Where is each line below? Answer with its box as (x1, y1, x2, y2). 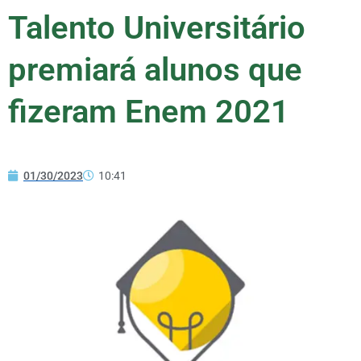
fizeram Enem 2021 (8, 92, 289, 131)
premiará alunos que (8, 50, 302, 89)
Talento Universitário (8, 8, 305, 47)
